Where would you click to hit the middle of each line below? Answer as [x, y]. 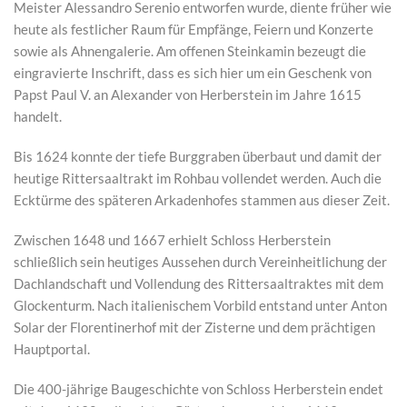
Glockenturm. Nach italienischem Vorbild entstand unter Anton [200, 305]
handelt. [38, 116]
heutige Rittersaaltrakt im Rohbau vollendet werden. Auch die [198, 178]
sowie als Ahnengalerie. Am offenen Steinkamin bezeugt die [190, 51]
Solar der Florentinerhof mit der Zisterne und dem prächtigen [194, 327]
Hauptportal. [52, 349]
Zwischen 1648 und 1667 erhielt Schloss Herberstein [172, 240]
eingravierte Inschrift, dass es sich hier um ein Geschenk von [193, 73]
